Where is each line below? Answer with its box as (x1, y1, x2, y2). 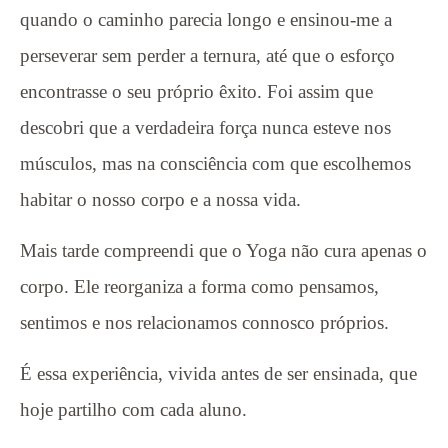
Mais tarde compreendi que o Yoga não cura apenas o (20, 239, 427, 261)
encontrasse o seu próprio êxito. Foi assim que (20, 80, 373, 102)
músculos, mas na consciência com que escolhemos (20, 152, 411, 174)
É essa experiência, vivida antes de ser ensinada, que (20, 362, 417, 384)
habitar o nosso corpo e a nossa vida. (20, 188, 301, 210)
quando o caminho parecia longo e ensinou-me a (20, 8, 392, 30)
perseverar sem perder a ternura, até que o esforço (20, 44, 395, 66)
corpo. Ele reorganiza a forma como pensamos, (20, 275, 379, 297)
